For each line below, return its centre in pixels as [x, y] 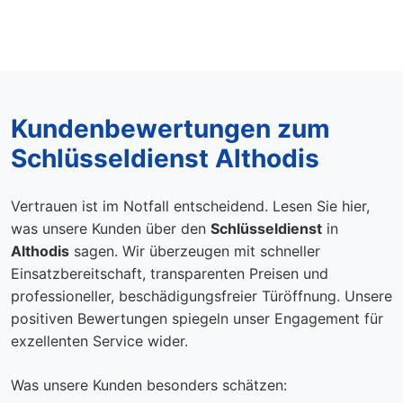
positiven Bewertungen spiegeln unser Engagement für [197, 318]
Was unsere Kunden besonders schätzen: [149, 385]
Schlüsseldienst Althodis [165, 158]
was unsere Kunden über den [111, 228]
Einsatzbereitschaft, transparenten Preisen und [170, 273]
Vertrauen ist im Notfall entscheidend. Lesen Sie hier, [190, 206]
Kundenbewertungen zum [170, 129]
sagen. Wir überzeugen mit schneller [195, 251]
